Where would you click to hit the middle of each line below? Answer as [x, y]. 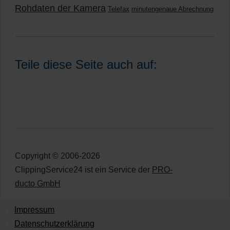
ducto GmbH [38, 184]
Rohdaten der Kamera [60, 8]
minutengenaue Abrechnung [172, 9]
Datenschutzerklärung [54, 224]
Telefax [119, 9]
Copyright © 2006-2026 [57, 156]
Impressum [34, 210]
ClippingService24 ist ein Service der [83, 170]
